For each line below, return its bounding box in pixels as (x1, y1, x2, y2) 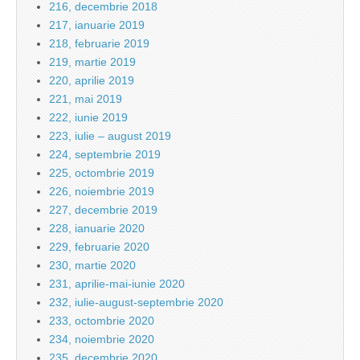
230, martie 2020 (49, 259, 136, 272)
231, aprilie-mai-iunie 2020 (49, 277, 185, 291)
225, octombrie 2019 (49, 166, 154, 180)
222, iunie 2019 (49, 111, 128, 125)
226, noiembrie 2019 (49, 185, 154, 198)
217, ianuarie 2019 (49, 18, 145, 32)
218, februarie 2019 (49, 37, 149, 51)
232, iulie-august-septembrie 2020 (49, 296, 223, 309)
